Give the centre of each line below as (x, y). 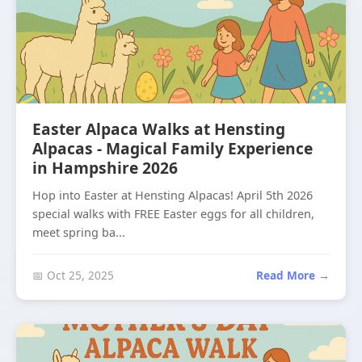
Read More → (293, 275)
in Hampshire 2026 (105, 168)
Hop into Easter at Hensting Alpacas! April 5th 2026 (173, 195)
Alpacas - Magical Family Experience (173, 148)
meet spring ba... (79, 232)
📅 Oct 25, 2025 (73, 275)
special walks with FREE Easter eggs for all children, (173, 214)
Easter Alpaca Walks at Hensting (159, 129)
